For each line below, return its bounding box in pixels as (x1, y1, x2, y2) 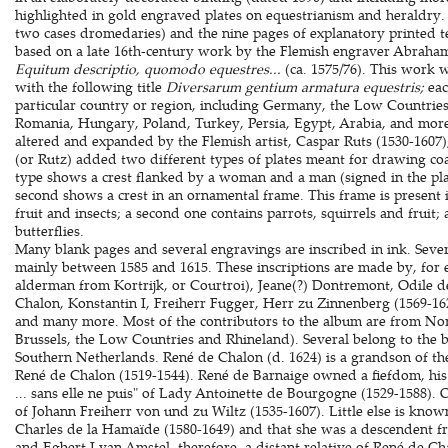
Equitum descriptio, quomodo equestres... (14, 59, 285, 78)
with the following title (14, 77, 166, 96)
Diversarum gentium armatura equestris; (165, 77, 428, 96)
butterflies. (14, 221, 84, 240)
